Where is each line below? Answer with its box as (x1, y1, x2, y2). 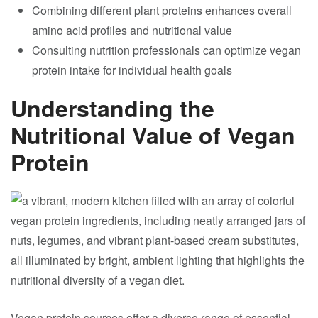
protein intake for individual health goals (32, 62, 232, 78)
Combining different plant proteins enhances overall (32, 2, 292, 18)
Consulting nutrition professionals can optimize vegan (32, 42, 301, 58)
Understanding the (11, 92, 214, 124)
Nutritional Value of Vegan (11, 119, 295, 151)
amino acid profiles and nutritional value (32, 22, 232, 38)
